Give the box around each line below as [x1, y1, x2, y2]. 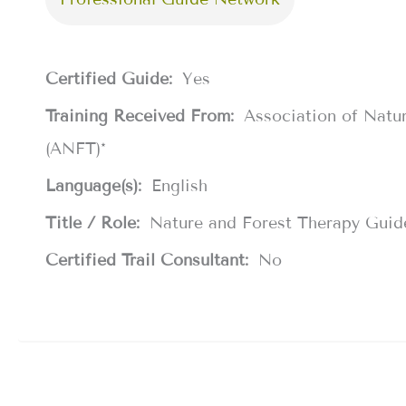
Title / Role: [45, 213, 145, 234]
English [151, 176, 208, 197]
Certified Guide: [45, 69, 178, 90]
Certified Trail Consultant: [45, 250, 254, 271]
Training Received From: [45, 106, 239, 127]
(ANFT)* [45, 139, 106, 159]
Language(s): [45, 176, 147, 197]
